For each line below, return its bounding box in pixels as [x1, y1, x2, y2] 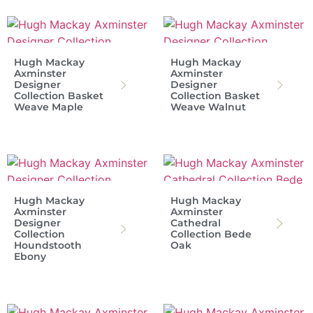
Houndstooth [14, 239, 82, 252]
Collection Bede [170, 228, 252, 241]
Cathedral [170, 217, 221, 230]
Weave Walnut [170, 101, 246, 114]
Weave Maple [14, 101, 83, 114]
